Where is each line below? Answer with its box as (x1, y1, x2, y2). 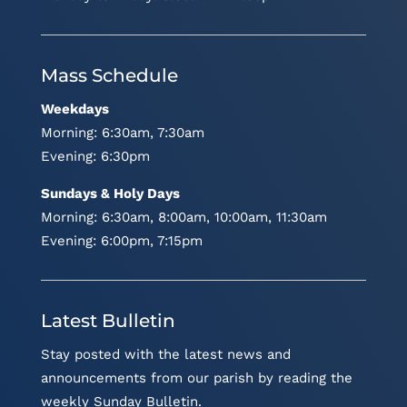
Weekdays (40, 100, 109, 117)
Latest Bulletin (40, 309, 175, 332)
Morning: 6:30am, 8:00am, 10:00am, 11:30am (40, 208, 327, 225)
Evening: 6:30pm (40, 147, 150, 164)
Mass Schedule (40, 64, 178, 86)
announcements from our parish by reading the (40, 369, 352, 386)
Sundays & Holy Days (40, 184, 180, 202)
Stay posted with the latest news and (40, 345, 291, 362)
